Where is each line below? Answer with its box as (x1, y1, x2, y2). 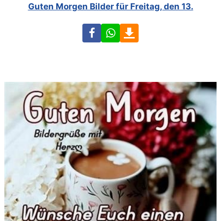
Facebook (101, 25, 140, 36)
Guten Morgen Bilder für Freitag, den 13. (28, 1, 193, 12)
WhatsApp (119, 25, 160, 36)
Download (138, 25, 178, 36)
